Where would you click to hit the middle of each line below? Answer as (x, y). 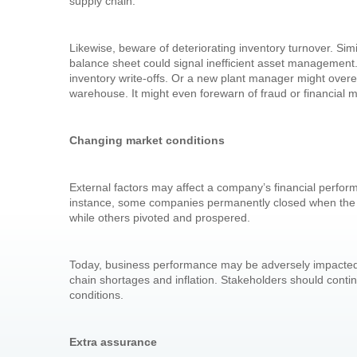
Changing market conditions (149, 141)
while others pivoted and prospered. (160, 218)
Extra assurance (113, 342)
